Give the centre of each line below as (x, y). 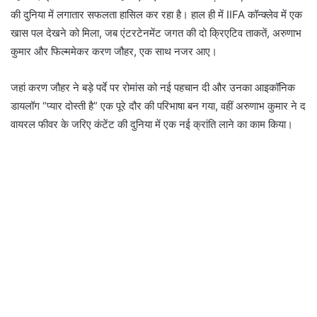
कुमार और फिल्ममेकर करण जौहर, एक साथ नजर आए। (114, 51)
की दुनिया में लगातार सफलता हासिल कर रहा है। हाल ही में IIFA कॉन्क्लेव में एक (156, 14)
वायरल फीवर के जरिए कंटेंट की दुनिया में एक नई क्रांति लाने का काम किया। (152, 124)
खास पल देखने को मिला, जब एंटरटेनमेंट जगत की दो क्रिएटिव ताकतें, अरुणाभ (156, 33)
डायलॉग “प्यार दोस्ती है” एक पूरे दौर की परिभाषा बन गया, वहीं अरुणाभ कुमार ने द (158, 105)
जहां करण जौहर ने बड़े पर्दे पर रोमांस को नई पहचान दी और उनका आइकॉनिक (153, 87)
